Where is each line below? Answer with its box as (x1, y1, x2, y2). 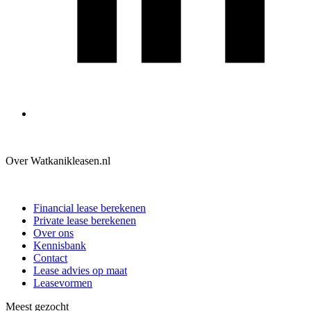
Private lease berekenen (33, 214, 136, 226)
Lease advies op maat (33, 264, 127, 276)
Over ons (33, 226, 74, 239)
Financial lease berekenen (33, 201, 146, 214)
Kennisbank (33, 239, 86, 251)
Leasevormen (33, 276, 92, 289)
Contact (33, 251, 67, 264)
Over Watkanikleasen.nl (6, 154, 110, 167)
